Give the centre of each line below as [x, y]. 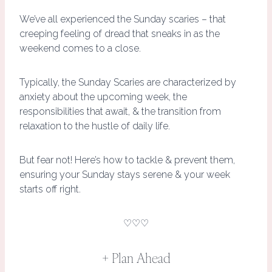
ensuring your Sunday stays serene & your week [125, 174]
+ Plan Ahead [136, 257]
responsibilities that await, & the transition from [120, 111]
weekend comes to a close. [80, 48]
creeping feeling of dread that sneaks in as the [120, 33]
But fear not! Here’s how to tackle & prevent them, [127, 160]
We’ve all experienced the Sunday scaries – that [123, 19]
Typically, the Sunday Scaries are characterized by [128, 82]
